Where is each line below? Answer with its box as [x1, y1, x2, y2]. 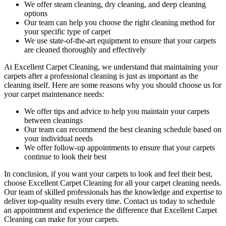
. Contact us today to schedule [120, 196, 215, 205]
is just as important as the [117, 71, 198, 80]
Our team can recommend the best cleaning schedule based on [24, 125, 221, 134]
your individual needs [24, 134, 93, 143]
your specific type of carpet [24, 27, 110, 36]
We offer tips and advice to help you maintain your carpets [24, 106, 209, 116]
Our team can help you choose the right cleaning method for [24, 18, 215, 27]
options [24, 9, 47, 18]
